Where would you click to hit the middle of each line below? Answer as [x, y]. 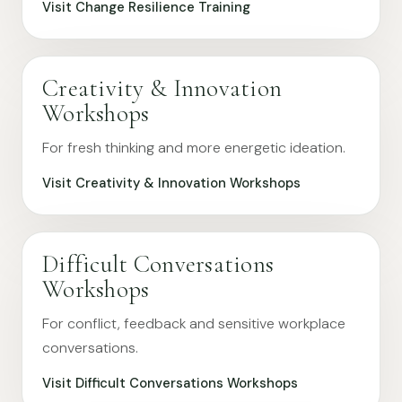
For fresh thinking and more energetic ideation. [194, 148]
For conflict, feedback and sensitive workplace [194, 323]
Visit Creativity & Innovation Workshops [171, 183]
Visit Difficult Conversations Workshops [170, 383]
